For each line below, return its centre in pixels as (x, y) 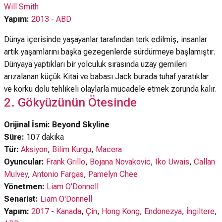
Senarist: (22, 199)
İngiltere (200, 211)
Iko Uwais (172, 162)
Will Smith (21, 7)
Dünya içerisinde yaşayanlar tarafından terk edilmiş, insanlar (106, 39)
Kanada (69, 211)
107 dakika (44, 137)
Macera (109, 149)
